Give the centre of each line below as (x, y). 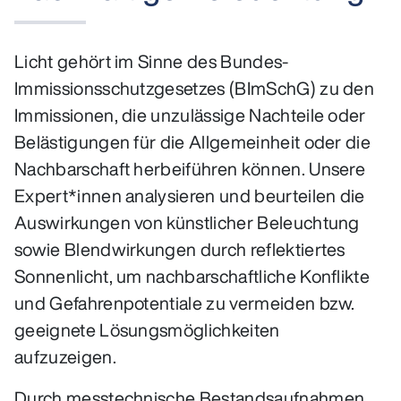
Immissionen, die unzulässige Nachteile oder (190, 115)
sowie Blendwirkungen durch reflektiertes (180, 249)
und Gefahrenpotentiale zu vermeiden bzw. (185, 303)
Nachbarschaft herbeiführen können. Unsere (190, 168)
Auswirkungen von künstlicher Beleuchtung (187, 222)
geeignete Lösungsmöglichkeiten (147, 329)
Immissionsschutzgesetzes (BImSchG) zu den (195, 88)
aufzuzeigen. (68, 356)
